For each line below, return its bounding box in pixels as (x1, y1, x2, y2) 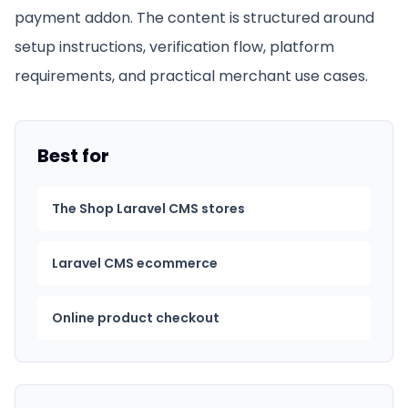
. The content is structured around (130, 7, 374, 28)
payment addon (15, 7, 130, 28)
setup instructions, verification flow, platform (15, 36, 334, 57)
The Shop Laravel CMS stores (52, 199, 245, 218)
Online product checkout (52, 309, 219, 327)
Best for (37, 143, 109, 168)
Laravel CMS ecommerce (52, 254, 218, 272)
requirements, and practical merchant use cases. (15, 66, 368, 87)
